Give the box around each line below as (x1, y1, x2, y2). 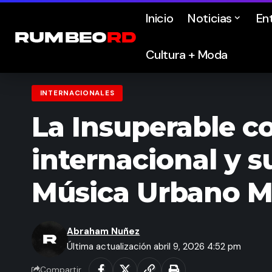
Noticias (188, 10, 233, 26)
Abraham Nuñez (67, 225, 140, 238)
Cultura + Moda (145, 47, 228, 63)
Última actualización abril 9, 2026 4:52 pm (67, 240, 242, 253)
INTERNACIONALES (39, 89, 115, 98)
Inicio (145, 10, 174, 26)
